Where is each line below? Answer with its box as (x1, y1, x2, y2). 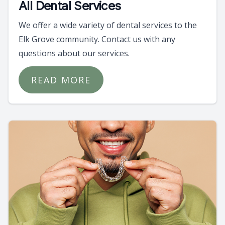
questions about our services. (19, 47, 130, 59)
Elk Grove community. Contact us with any (19, 33, 175, 45)
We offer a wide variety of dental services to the (19, 19, 197, 31)
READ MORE (31, 73, 91, 86)
